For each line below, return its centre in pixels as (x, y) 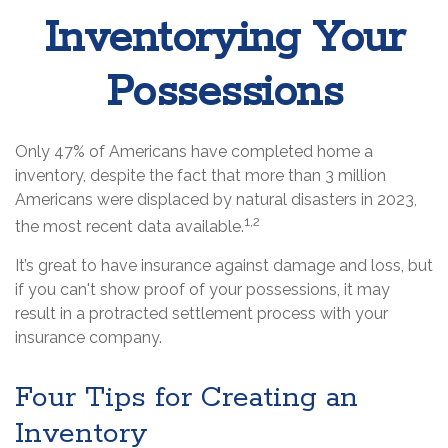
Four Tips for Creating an (186, 398)
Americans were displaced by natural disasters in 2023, (216, 199)
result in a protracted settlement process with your (201, 314)
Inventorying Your (224, 39)
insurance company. (88, 338)
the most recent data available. (129, 227)
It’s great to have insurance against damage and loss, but (224, 266)
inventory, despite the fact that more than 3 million (200, 175)
